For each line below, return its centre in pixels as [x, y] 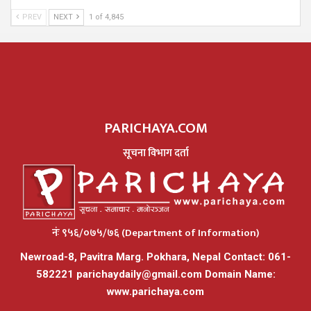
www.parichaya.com [155, 292]
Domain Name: [238, 275]
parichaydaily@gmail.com [139, 275]
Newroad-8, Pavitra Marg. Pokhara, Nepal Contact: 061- [155, 257]
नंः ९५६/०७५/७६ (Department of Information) [155, 233]
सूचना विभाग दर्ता [155, 153]
